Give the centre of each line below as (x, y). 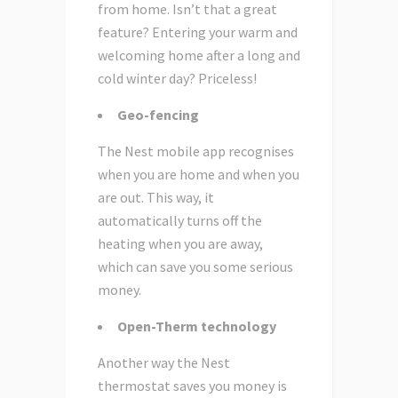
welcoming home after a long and (199, 56)
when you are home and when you (199, 175)
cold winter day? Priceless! (177, 79)
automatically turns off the (180, 221)
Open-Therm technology (197, 326)
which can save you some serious (195, 267)
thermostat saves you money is (192, 386)
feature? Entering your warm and (198, 32)
